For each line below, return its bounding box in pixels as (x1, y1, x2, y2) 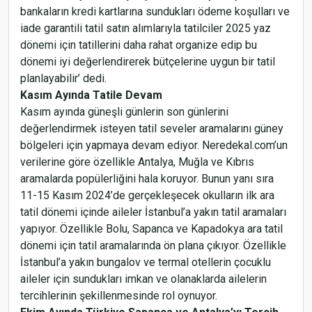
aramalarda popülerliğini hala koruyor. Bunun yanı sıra (20, 172, 274, 185)
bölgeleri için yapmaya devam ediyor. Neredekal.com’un (20, 139, 288, 152)
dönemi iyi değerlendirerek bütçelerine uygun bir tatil (20, 55, 275, 68)
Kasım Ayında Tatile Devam (20, 88, 162, 102)
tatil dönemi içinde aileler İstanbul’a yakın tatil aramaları (20, 205, 286, 219)
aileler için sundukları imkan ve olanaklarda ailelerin (20, 272, 267, 286)
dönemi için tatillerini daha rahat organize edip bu (20, 38, 257, 52)
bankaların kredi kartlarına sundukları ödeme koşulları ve (20, 5, 290, 18)
